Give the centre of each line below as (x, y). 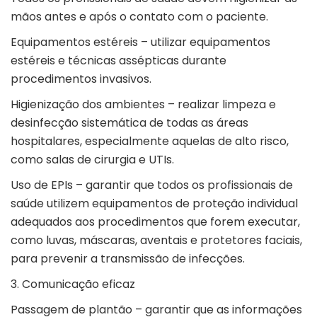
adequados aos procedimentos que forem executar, (155, 222)
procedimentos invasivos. (82, 79)
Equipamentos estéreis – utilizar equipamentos (140, 42)
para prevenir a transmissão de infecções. (129, 259)
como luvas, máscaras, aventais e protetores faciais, (156, 241)
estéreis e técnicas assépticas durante (119, 61)
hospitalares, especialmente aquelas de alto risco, (150, 142)
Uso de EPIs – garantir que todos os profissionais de (152, 185)
